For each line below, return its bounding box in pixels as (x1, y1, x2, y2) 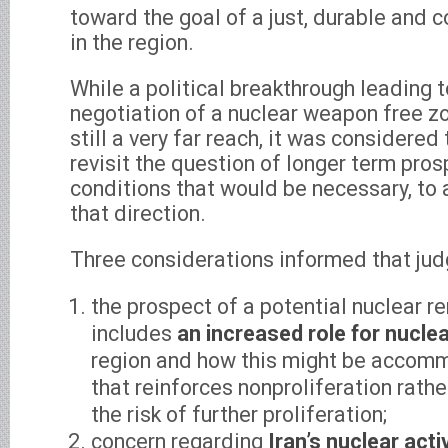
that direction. (70, 201, 206, 227)
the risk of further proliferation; (91, 402, 387, 428)
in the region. (70, 30, 194, 56)
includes (91, 321, 177, 347)
